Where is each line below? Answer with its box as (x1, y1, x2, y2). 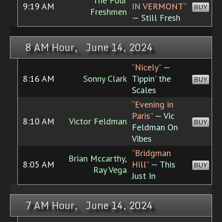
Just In (132, 170, 156, 182)
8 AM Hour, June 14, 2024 (25, 39, 153, 56)
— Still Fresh (132, 12, 180, 24)
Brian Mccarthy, (68, 153, 127, 165)
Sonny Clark (83, 73, 127, 85)
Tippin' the (132, 73, 171, 85)
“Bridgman (132, 147, 171, 159)
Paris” (132, 110, 153, 122)
